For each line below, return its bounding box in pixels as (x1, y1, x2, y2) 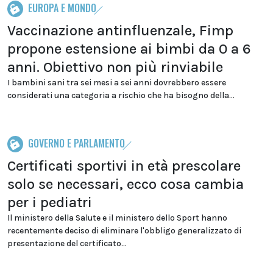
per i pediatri (7, 194, 92, 211)
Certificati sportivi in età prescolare (7, 157, 241, 174)
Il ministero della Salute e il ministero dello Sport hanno (7, 213, 227, 223)
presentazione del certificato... (7, 238, 127, 249)
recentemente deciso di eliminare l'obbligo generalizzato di (7, 225, 241, 236)
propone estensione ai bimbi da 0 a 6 (7, 40, 251, 57)
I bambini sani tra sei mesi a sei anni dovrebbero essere (7, 77, 226, 88)
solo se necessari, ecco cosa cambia (7, 175, 244, 193)
